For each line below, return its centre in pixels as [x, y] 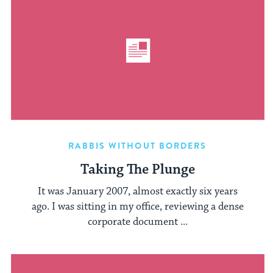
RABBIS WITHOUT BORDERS [138, 145]
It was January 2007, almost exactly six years [138, 192]
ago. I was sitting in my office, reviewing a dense [138, 207]
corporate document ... [138, 222]
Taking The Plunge [138, 169]
